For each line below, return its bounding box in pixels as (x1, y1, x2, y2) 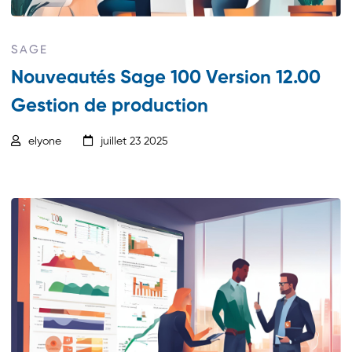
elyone (28, 135, 62, 147)
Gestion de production (11, 96, 209, 115)
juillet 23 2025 (101, 135, 169, 147)
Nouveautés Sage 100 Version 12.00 (11, 68, 321, 87)
